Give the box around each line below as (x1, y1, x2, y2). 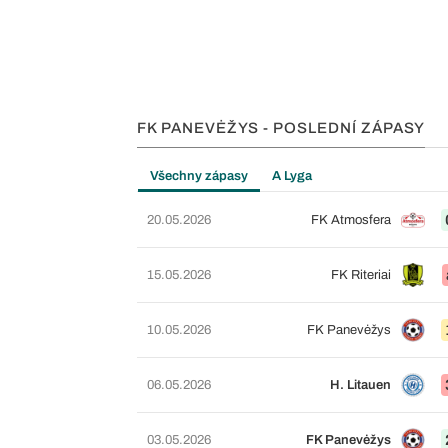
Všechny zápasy (150, 169, 248, 183)
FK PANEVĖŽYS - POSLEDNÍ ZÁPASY (137, 120, 425, 136)
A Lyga (272, 169, 312, 183)
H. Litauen (329, 378, 391, 392)
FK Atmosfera (310, 213, 391, 227)
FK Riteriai (330, 268, 391, 282)
